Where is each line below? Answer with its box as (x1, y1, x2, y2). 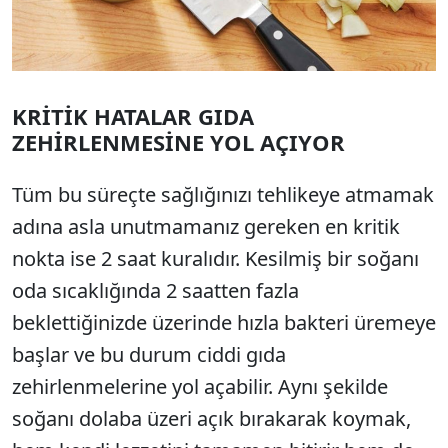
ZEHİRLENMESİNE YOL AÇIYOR (12, 127, 345, 158)
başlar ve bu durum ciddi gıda (12, 341, 286, 369)
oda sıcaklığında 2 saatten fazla (12, 277, 299, 305)
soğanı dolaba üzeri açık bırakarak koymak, (12, 405, 411, 433)
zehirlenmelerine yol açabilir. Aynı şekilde (12, 373, 388, 401)
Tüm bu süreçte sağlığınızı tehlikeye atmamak (12, 181, 434, 209)
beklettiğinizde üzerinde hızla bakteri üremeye (12, 309, 436, 337)
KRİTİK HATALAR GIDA (12, 101, 254, 132)
